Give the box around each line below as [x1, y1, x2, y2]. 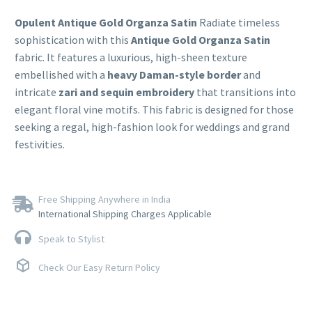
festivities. [15, 137, 65, 152]
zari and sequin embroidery [58, 85, 194, 100]
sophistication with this [15, 33, 131, 47]
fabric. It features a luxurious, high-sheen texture [15, 50, 247, 65]
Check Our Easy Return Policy [38, 260, 160, 274]
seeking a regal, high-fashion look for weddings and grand [15, 120, 290, 134]
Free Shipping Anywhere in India [38, 192, 171, 205]
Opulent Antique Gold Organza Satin [15, 15, 197, 30]
